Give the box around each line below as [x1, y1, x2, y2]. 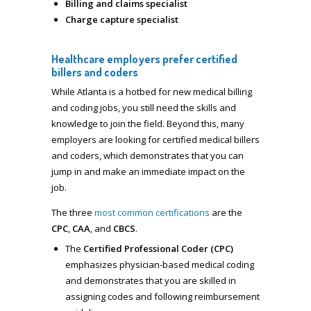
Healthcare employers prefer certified [51, 52, 237, 67]
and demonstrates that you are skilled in [65, 274, 236, 287]
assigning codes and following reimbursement [65, 290, 260, 303]
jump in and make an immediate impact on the [51, 165, 245, 178]
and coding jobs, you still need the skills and [51, 101, 236, 114]
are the [210, 205, 242, 219]
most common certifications [94, 205, 210, 219]
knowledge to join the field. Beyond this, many [51, 117, 244, 130]
